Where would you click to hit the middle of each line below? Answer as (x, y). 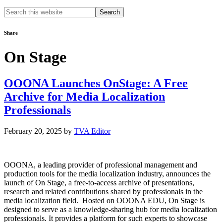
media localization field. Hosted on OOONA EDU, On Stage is (104, 201)
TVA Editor (92, 131)
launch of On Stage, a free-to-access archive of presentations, (99, 183)
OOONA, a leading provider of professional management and (101, 165)
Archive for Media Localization (84, 97)
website (15, 28)
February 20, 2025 (33, 131)
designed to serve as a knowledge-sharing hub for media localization (111, 210)
